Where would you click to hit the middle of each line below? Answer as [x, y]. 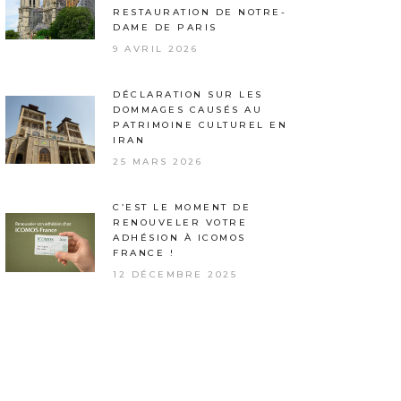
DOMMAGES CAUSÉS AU [188, 110]
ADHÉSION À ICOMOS [179, 238]
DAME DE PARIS [165, 27]
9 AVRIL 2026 [155, 49]
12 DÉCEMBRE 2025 [175, 274]
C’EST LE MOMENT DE [182, 207]
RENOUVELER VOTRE [180, 222]
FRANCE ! [144, 253]
